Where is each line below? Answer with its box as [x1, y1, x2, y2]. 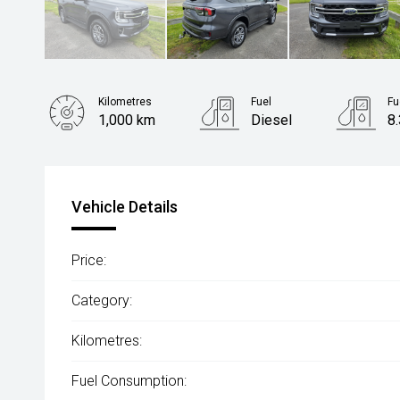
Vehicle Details [71, 197, 178, 217]
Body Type [98, 149, 149, 162]
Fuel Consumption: [71, 372, 187, 390]
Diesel [251, 112, 293, 129]
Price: [71, 252, 106, 270]
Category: [71, 292, 132, 310]
